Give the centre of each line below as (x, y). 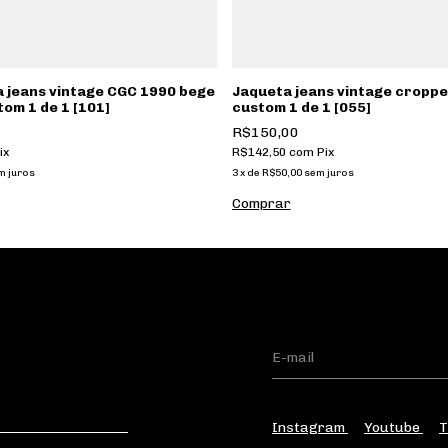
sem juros (328, 172)
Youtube (393, 427)
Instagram (310, 427)
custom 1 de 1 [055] (301, 107)
